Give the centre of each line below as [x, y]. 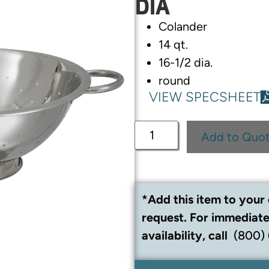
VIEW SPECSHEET [205, 97]
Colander [183, 27]
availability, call [186, 236]
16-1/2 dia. [186, 63]
